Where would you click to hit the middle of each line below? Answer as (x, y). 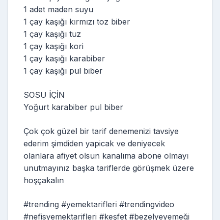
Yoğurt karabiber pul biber (73, 107)
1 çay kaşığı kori (54, 46)
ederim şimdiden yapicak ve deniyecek (94, 143)
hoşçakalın (44, 180)
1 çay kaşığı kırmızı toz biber (77, 22)
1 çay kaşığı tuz (52, 34)
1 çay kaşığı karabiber (64, 58)
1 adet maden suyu (58, 9)
